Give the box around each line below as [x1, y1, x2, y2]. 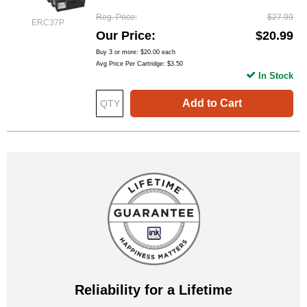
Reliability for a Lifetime [75, 282, 232, 298]
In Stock [258, 71, 293, 82]
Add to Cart [182, 97, 242, 110]
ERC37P [32, 18, 64, 27]
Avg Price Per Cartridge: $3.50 [96, 60, 183, 68]
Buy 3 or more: [96, 49, 140, 56]
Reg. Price [96, 12, 135, 23]
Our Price [96, 29, 151, 43]
